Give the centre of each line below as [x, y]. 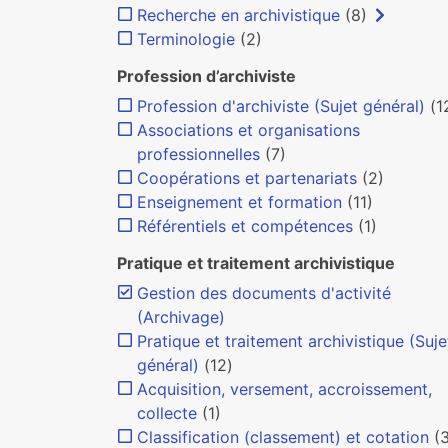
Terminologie [186, 39]
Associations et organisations [248, 130]
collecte [167, 413]
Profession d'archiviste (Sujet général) [281, 106]
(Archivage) [181, 317]
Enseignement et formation [239, 202]
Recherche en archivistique [238, 15]
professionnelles [198, 154]
